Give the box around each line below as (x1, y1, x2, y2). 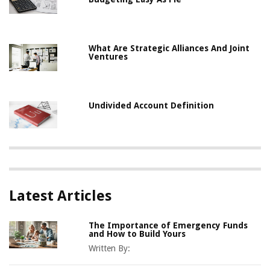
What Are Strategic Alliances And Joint (89, 43, 250, 53)
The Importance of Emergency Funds (89, 220, 248, 230)
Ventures (89, 51, 128, 61)
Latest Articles (9, 187, 111, 204)
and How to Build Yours (89, 228, 186, 239)
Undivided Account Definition (89, 100, 215, 110)
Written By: (89, 243, 131, 253)
